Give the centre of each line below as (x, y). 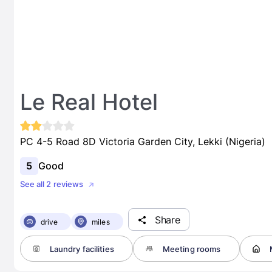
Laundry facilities (82, 249)
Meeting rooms (192, 249)
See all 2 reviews (52, 184)
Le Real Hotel (89, 102)
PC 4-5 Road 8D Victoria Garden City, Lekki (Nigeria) (142, 141)
